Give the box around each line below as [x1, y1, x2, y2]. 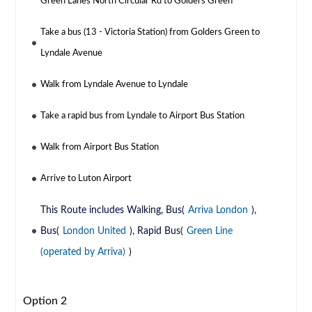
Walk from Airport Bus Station [40, 143, 159, 153]
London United [63, 226, 127, 237]
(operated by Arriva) [40, 247, 126, 258]
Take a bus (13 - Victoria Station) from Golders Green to [40, 28, 260, 38]
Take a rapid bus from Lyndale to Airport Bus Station [40, 111, 245, 121]
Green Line [187, 226, 233, 237]
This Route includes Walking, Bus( [40, 205, 185, 216]
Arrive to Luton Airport [40, 174, 132, 184]
